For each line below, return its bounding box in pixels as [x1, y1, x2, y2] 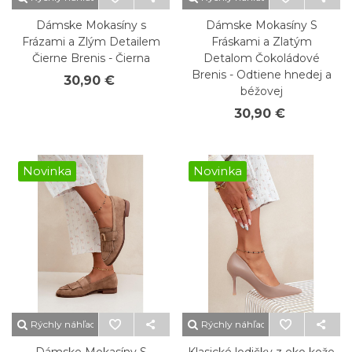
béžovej [240, 84, 283, 98]
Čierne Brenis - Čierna [31, 51, 150, 65]
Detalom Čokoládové [203, 51, 320, 65]
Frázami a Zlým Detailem [21, 35, 160, 49]
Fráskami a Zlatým [211, 35, 312, 49]
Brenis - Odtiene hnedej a [191, 68, 332, 82]
